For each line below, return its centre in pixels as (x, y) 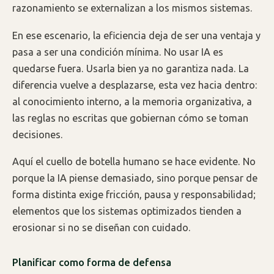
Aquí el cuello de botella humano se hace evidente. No (134, 162)
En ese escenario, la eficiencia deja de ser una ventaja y (136, 35)
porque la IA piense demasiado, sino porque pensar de (135, 178)
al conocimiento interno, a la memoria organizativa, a (132, 101)
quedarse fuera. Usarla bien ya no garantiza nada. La (131, 68)
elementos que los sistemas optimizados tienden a (127, 211)
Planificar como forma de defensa (92, 262)
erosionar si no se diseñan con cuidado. (102, 228)
